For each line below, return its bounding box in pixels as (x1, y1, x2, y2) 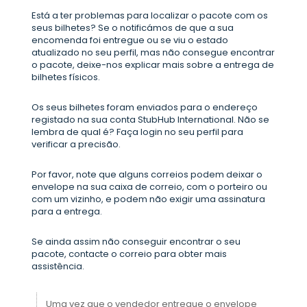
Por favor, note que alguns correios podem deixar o (32, 168, 262, 181)
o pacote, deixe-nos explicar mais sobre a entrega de (32, 58, 274, 71)
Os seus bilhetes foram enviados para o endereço (32, 101, 258, 114)
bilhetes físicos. (32, 71, 100, 84)
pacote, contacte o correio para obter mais (32, 247, 227, 260)
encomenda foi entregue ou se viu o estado (32, 34, 228, 47)
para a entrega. (32, 205, 102, 218)
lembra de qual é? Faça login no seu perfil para (32, 125, 243, 138)
